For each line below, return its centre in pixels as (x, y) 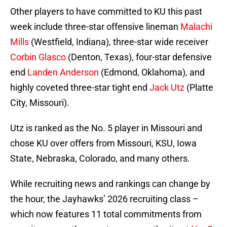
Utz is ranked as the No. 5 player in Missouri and (106, 128)
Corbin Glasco (38, 57)
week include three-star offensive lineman (95, 27)
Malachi (196, 27)
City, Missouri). (40, 103)
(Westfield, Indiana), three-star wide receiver (119, 42)
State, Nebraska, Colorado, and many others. (100, 159)
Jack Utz (167, 88)
